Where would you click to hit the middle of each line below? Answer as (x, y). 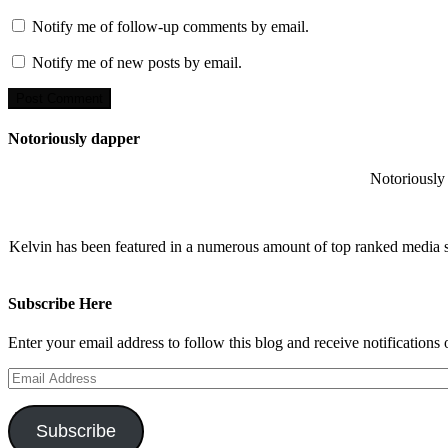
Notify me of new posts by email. (137, 62)
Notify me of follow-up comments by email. (170, 26)
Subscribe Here (60, 303)
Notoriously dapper (74, 139)
